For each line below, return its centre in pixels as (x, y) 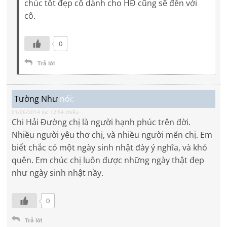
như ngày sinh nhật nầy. (58, 173)
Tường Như (36, 99)
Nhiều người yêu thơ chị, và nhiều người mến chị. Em (112, 135)
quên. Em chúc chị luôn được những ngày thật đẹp (108, 160)
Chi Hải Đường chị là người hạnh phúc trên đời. (101, 122)
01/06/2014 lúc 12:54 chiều (45, 112)
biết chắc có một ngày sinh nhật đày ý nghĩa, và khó (110, 148)
